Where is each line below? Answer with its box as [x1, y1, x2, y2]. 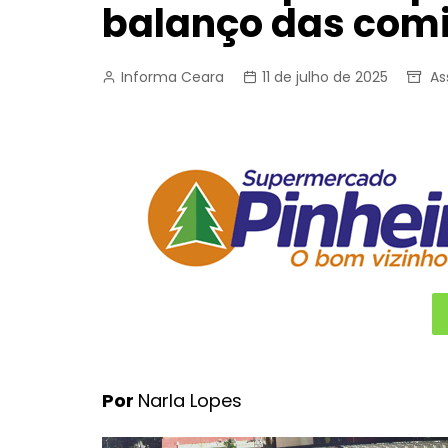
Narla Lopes [138, 388, 242, 413]
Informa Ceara [121, 67, 224, 87]
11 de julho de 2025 [262, 67, 388, 87]
